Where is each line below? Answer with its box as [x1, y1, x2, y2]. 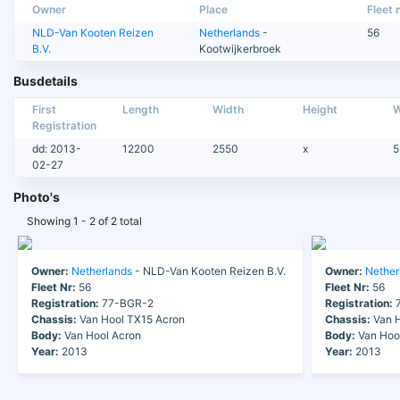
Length [121, 103, 159, 117]
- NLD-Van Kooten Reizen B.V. [132, 264, 286, 279]
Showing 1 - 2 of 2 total [27, 214, 142, 229]
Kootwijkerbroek [199, 42, 282, 56]
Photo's [13, 189, 60, 205]
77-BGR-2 [99, 296, 154, 311]
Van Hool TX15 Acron [77, 312, 185, 327]
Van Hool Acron [62, 329, 141, 343]
